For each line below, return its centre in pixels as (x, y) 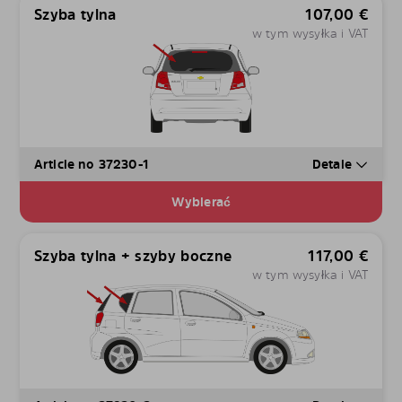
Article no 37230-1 (92, 164)
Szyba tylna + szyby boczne (133, 256)
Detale (333, 164)
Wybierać (201, 202)
